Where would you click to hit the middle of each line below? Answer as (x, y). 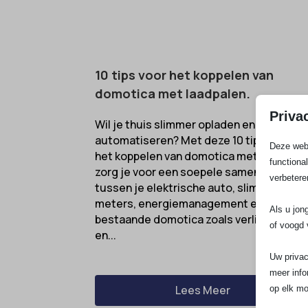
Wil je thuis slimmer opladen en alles (189, 124)
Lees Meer (203, 290)
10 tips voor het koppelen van (185, 75)
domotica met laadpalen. (173, 93)
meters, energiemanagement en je (186, 203)
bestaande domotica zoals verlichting (193, 219)
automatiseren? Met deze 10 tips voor (193, 140)
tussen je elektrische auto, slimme (185, 187)
